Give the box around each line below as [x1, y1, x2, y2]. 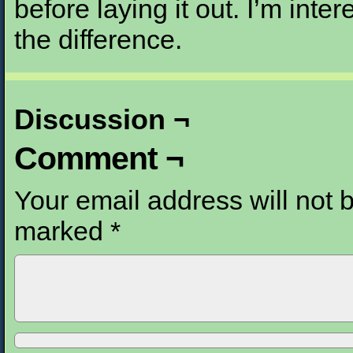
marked [14, 216, 110, 246]
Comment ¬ [14, 140, 184, 176]
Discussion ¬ [14, 103, 190, 136]
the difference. [14, 24, 182, 54]
